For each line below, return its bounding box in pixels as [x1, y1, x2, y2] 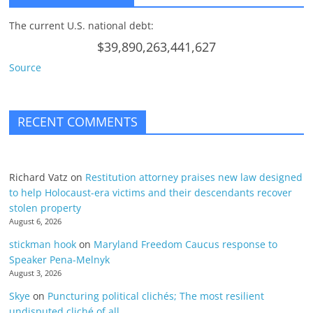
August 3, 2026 [9, 268, 62, 279]
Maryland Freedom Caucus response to [94, 238, 278, 252]
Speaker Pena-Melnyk [9, 253, 110, 267]
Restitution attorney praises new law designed [85, 170, 303, 184]
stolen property [9, 201, 82, 215]
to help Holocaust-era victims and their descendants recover [9, 186, 293, 200]
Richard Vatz [9, 170, 68, 184]
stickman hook [9, 238, 77, 252]
